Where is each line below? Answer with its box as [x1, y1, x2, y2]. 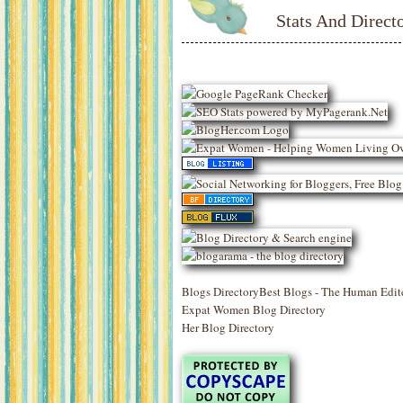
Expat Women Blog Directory [182, 301, 326, 318]
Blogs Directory [182, 283, 259, 300]
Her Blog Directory [182, 319, 274, 336]
